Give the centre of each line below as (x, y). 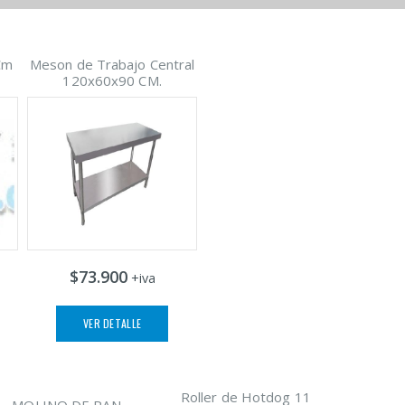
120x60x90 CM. (112, 81)
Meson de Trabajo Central (112, 65)
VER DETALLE (112, 324)
